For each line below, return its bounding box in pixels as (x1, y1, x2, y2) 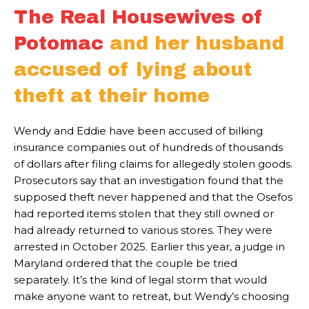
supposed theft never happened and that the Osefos (14, 190, 292, 203)
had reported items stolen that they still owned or (14, 207, 274, 220)
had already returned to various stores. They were (14, 223, 272, 237)
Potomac (14, 33, 103, 54)
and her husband (103, 33, 284, 54)
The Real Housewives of (14, 7, 263, 28)
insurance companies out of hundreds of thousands (14, 141, 283, 154)
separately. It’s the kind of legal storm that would (14, 273, 267, 286)
